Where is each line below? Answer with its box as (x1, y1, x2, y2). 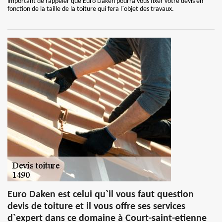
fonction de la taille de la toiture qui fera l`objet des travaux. (7, 5, 174, 13)
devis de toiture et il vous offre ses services (7, 202, 185, 212)
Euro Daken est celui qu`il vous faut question (7, 190, 194, 200)
